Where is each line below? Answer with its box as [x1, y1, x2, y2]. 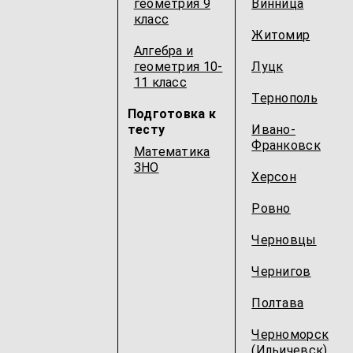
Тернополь [251, 90, 318, 106]
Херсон [251, 169, 297, 184]
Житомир [251, 27, 310, 43]
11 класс [133, 74, 187, 90]
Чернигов [251, 263, 311, 279]
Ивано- [251, 121, 296, 137]
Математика [133, 143, 210, 159]
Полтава [251, 295, 304, 310]
